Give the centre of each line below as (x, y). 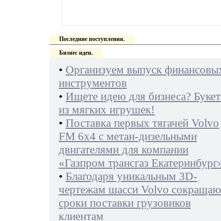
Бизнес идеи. (76, 53)
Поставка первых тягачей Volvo (142, 123)
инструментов (93, 83)
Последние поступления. (92, 39)
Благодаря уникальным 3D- (131, 176)
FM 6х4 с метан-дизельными (128, 136)
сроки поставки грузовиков (125, 203)
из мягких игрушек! (107, 110)
